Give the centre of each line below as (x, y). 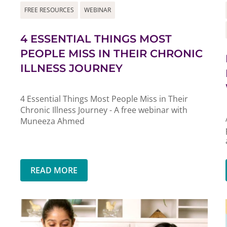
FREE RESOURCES (49, 10)
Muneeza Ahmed (52, 121)
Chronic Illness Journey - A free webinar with (104, 110)
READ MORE (54, 170)
